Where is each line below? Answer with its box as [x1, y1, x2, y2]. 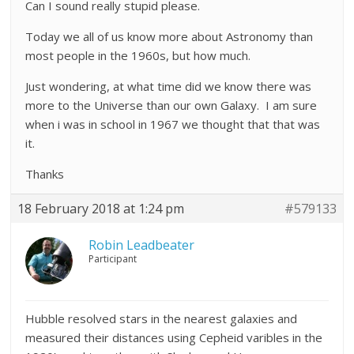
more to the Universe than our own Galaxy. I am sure [25, 97, 318, 113]
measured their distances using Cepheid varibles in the [25, 330, 323, 345]
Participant [88, 252, 137, 265]
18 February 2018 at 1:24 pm [17, 200, 185, 217]
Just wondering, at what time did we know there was [25, 78, 312, 94]
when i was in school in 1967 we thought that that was [25, 116, 321, 132]
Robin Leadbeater [88, 236, 195, 254]
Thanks [25, 166, 65, 182]
